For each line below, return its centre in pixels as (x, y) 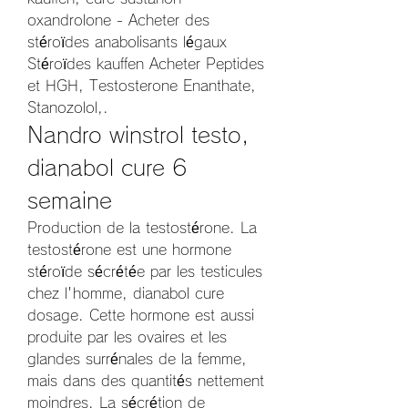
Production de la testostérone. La (142, 228)
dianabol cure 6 (107, 168)
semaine (70, 201)
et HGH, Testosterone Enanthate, (142, 86)
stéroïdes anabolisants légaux (127, 42)
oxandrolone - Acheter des (118, 20)
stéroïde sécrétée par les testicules (145, 272)
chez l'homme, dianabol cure (126, 294)
